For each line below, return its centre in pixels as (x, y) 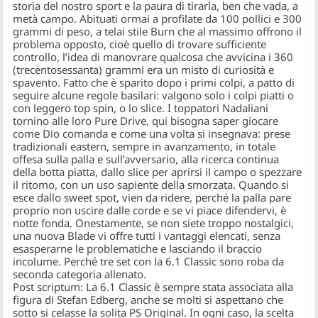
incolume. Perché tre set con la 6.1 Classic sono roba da (149, 262)
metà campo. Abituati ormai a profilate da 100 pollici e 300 (158, 19)
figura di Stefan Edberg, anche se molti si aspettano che (148, 300)
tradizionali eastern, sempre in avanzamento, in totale (144, 147)
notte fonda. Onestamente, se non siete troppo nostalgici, (154, 223)
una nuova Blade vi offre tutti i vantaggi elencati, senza (147, 236)
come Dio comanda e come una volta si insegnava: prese (152, 134)
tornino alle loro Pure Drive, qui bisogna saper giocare (146, 121)
